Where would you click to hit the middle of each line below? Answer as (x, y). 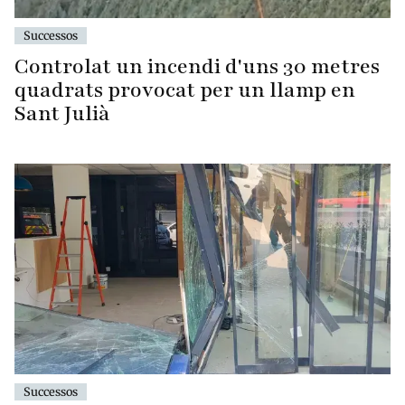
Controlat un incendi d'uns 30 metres (197, 66)
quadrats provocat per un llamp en (185, 89)
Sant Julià (62, 113)
